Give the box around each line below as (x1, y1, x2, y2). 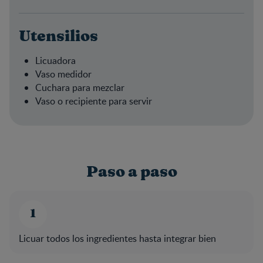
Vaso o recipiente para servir (35, 94, 152, 107)
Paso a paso (86, 164, 177, 180)
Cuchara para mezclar (35, 80, 124, 94)
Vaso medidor (35, 67, 92, 80)
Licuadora (35, 53, 76, 67)
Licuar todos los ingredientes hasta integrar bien (19, 231, 216, 245)
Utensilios (19, 28, 98, 44)
